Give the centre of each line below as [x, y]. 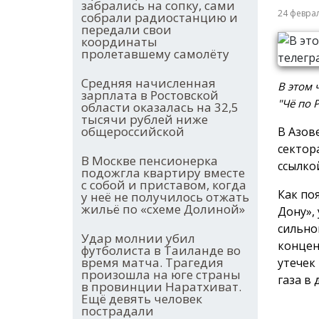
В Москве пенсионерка [150, 161]
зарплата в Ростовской [150, 95]
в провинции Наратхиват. [161, 287]
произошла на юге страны [161, 275]
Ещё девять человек [142, 299]
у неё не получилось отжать [165, 197]
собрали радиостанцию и [159, 18]
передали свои [126, 30]
